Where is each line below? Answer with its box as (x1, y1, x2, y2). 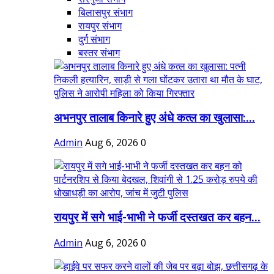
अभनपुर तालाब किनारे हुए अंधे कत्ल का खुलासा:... (54, 111, 255, 125)
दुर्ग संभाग (78, 32, 110, 46)
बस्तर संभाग (78, 45, 120, 59)
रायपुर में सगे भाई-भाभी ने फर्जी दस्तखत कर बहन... (54, 211, 261, 225)
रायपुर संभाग (78, 18, 122, 32)
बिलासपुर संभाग (78, 5, 133, 19)
